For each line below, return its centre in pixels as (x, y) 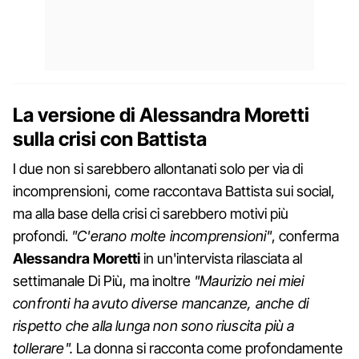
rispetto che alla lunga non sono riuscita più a (154, 325)
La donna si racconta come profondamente (208, 348)
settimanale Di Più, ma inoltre (103, 280)
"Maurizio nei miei (249, 280)
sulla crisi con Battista (110, 139)
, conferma (306, 236)
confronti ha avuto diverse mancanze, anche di (161, 303)
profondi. (42, 236)
